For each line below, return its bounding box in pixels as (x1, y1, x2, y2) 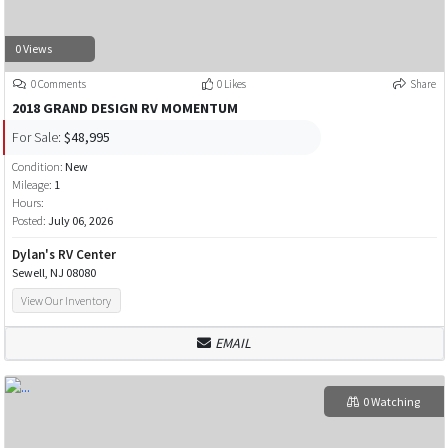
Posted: (11, 213, 48, 229)
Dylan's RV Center (11, 246, 116, 264)
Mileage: (11, 177, 52, 193)
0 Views (14, 40, 52, 56)
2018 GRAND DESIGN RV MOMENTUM (11, 99, 238, 118)
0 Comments (29, 77, 86, 92)
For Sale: (11, 127, 61, 146)
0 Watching (362, 393, 420, 409)
